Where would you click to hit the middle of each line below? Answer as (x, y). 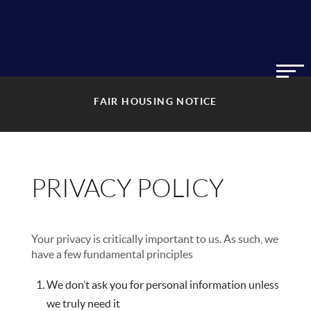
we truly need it (84, 303)
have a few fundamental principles (112, 254)
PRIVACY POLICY (128, 188)
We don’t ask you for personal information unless (163, 285)
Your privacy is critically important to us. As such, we (155, 239)
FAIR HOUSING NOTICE (155, 101)
